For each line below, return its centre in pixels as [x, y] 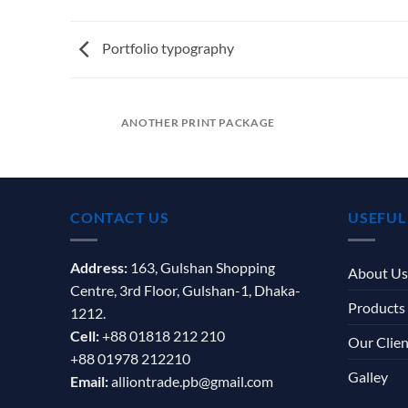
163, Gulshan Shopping [201, 267]
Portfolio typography [167, 47]
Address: [99, 267]
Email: [89, 381]
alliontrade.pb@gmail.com [191, 381]
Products [377, 307]
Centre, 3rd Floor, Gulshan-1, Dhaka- [185, 290]
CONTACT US [120, 217]
